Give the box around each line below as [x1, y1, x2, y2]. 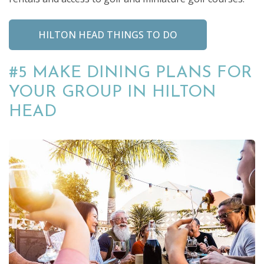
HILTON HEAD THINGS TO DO [38, 28, 177, 41]
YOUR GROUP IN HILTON [9, 84, 216, 101]
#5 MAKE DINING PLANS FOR [9, 64, 252, 81]
